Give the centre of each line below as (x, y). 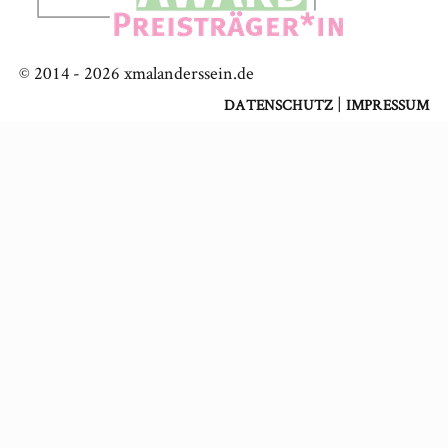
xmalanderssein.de (186, 72)
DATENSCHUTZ (278, 104)
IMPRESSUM (387, 104)
